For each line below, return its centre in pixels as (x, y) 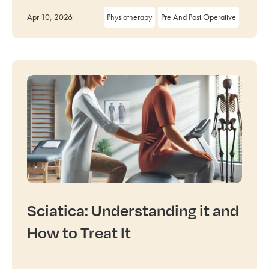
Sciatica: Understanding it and (133, 210)
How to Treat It (79, 232)
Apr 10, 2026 (50, 17)
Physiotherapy (129, 17)
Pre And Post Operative (198, 17)
